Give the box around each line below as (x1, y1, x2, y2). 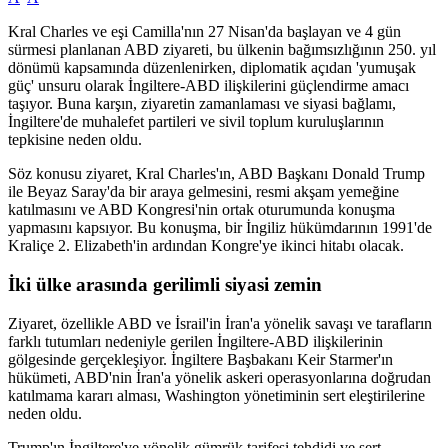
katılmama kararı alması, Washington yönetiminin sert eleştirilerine (8, 386, 425, 404)
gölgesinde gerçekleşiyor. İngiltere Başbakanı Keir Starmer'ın (8, 350, 393, 368)
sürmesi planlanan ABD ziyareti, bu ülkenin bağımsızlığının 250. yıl (8, 41, 436, 59)
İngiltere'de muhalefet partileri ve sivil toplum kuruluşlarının (8, 113, 384, 131)
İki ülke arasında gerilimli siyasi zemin (8, 274, 322, 296)
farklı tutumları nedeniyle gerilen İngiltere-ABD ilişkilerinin (8, 332, 383, 350)
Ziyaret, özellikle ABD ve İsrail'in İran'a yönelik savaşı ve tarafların (8, 314, 432, 332)
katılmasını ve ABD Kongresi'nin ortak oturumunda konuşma (8, 201, 395, 219)
